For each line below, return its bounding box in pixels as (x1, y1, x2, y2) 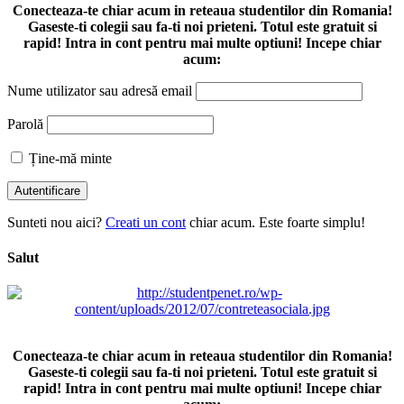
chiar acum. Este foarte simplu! (186, 214, 365, 230)
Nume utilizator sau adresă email (7, 82, 192, 98)
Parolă (7, 115, 43, 132)
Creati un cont (106, 214, 186, 230)
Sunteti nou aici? (7, 214, 106, 230)
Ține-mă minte (25, 150, 112, 166)
